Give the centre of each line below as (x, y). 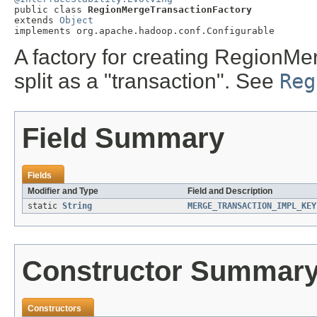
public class (51, 10)
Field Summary (123, 138)
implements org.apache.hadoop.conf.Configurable (144, 31)
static (45, 206)
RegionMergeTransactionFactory (170, 10)
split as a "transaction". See (147, 81)
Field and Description (230, 191)
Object (76, 21)
